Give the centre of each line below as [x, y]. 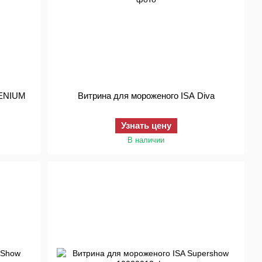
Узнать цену [146, 125]
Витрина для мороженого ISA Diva [146, 96]
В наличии [146, 140]
